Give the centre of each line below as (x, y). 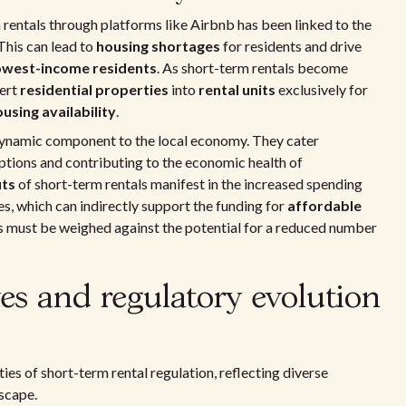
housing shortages (158, 46)
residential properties (94, 89)
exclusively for (322, 89)
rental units (237, 89)
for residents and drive (291, 46)
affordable (324, 205)
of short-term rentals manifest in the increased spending (189, 184)
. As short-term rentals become (252, 68)
